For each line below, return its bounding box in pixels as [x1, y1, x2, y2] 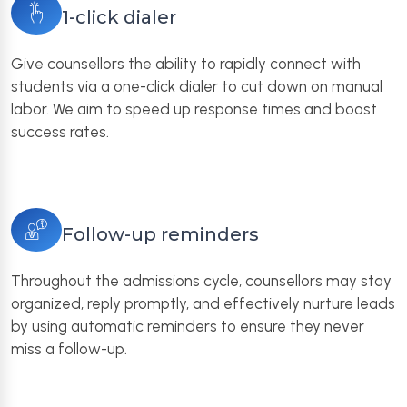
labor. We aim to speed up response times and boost [11, 100, 377, 118]
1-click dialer [62, 6, 176, 28]
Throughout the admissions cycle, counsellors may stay [11, 272, 392, 290]
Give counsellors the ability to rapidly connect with [11, 55, 361, 73]
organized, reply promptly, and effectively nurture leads [11, 294, 395, 313]
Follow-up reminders [62, 223, 259, 245]
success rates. [11, 123, 109, 141]
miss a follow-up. [11, 340, 127, 358]
